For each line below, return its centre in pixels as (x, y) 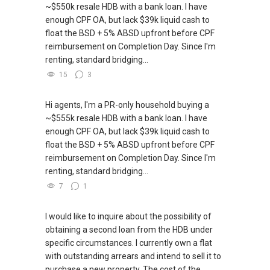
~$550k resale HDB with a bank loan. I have (126, 7)
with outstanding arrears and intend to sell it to (133, 256)
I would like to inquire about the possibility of (128, 217)
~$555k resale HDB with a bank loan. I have (126, 118)
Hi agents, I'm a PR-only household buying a (127, 105)
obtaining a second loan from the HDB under (129, 230)
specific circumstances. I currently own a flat (129, 243)
